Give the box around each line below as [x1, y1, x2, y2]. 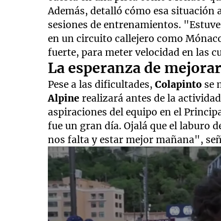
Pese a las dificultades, [48, 78, 155, 91]
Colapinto [155, 78, 205, 91]
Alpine [48, 92, 82, 105]
